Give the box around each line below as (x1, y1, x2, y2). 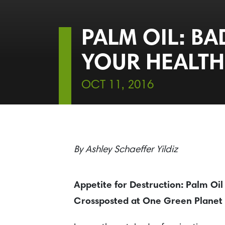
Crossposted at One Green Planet (74, 196, 222, 206)
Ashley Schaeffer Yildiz (85, 145, 178, 155)
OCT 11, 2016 (81, 79, 154, 91)
